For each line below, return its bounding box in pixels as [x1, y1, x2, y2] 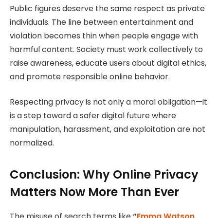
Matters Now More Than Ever [10, 183, 179, 200]
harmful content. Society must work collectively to [10, 43, 203, 55]
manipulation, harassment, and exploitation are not [10, 124, 205, 135]
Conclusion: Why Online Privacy [10, 166, 199, 182]
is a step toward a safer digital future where [10, 110, 176, 122]
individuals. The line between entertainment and [10, 16, 193, 28]
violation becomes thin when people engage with [10, 30, 198, 41]
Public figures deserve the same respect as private [10, 2, 205, 14]
